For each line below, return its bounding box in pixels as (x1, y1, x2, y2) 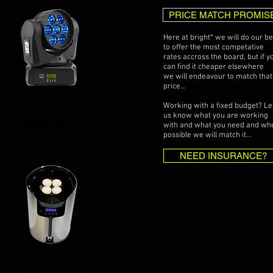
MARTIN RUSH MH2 (21, 97, 93, 108)
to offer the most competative (163, 43, 264, 52)
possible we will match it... (163, 130, 252, 140)
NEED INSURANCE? (179, 151, 267, 161)
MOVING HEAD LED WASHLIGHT (21, 108, 135, 118)
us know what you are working (163, 111, 268, 121)
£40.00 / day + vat (21, 118, 91, 128)
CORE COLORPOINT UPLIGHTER (21, 256, 135, 266)
